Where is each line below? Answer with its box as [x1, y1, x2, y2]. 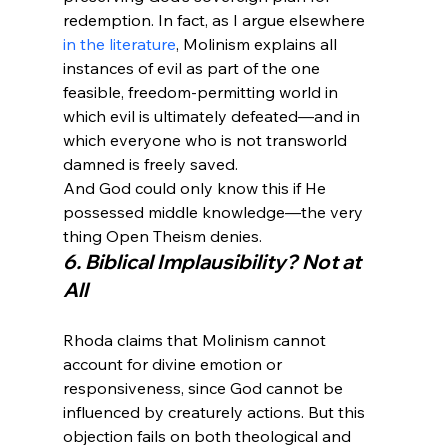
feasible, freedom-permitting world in [62, 82, 342, 103]
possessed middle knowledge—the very [62, 202, 367, 223]
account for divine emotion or [62, 354, 286, 375]
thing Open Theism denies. [62, 226, 262, 247]
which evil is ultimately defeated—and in [62, 106, 364, 127]
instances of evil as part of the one [62, 58, 324, 79]
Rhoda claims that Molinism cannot [62, 330, 330, 351]
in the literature [62, 34, 176, 55]
